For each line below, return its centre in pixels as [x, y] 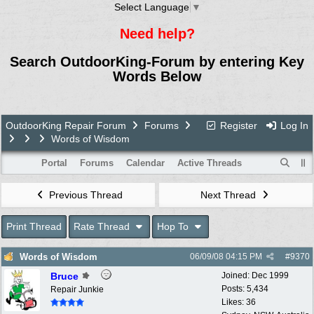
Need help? [157, 33]
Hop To [175, 226]
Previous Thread [84, 194]
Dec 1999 [270, 275]
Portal [54, 163]
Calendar [145, 163]
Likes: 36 [239, 302]
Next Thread [230, 194]
